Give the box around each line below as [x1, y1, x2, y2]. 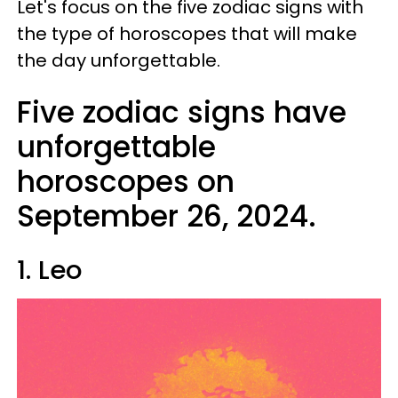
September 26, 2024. [17, 195, 316, 237]
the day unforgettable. [17, 48, 220, 73]
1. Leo [17, 252, 82, 288]
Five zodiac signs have [17, 92, 346, 133]
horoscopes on [17, 161, 235, 203]
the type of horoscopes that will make [17, 21, 357, 46]
